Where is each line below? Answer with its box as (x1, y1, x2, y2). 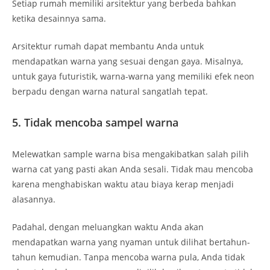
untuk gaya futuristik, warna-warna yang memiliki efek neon (12, 70, 254, 82)
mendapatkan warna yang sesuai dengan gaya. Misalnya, (12, 55, 243, 67)
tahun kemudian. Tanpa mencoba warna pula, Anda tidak (12, 251, 245, 263)
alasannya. (12, 193, 58, 205)
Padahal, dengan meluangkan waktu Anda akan (12, 221, 204, 233)
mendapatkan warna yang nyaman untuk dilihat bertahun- (12, 236, 250, 248)
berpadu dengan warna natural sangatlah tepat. (12, 85, 210, 97)
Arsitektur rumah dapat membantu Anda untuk (12, 40, 204, 52)
